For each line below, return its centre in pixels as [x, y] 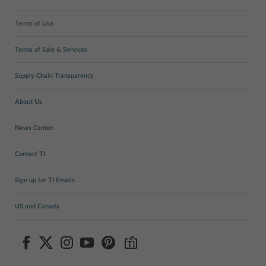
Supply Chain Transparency [54, 76]
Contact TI [30, 154]
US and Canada [37, 206]
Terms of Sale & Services [51, 50]
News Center [34, 128]
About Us [28, 102]
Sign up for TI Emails [45, 180]
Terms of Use [34, 23]
